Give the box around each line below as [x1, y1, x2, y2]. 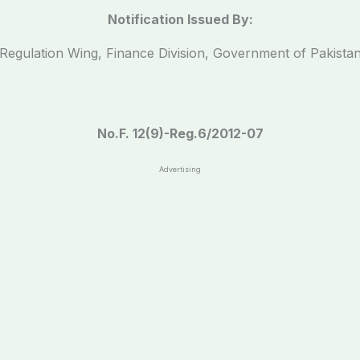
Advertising [159, 165, 201, 174]
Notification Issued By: [107, 11, 253, 27]
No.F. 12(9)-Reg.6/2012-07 [96, 125, 264, 141]
